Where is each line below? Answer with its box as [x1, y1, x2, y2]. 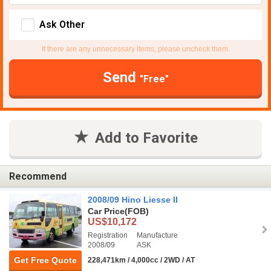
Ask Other [39, 19, 85, 31]
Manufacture [137, 231, 178, 240]
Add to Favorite [94, 129, 198, 147]
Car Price [88, 206, 125, 217]
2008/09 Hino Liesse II [88, 195, 178, 205]
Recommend [9, 170, 67, 182]
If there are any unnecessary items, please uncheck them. [41, 45, 230, 54]
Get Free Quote [14, 255, 77, 266]
